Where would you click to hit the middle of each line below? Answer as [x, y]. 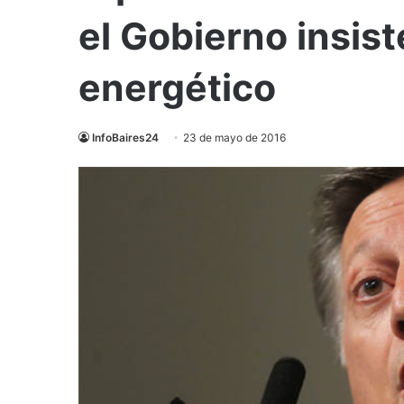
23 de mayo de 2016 [234, 138]
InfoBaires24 [125, 138]
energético [177, 88]
